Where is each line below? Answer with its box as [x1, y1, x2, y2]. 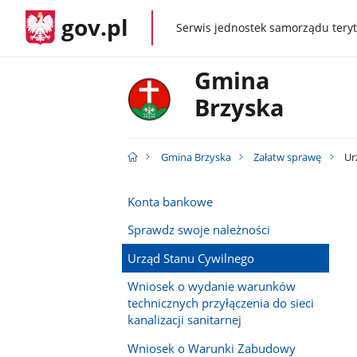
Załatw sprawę [253, 150, 322, 165]
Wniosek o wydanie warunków [127, 278, 296, 295]
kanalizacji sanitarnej [127, 312, 241, 328]
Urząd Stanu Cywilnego [127, 249, 254, 266]
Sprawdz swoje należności [127, 222, 270, 238]
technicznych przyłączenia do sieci [127, 295, 314, 312]
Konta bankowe [127, 193, 213, 210]
